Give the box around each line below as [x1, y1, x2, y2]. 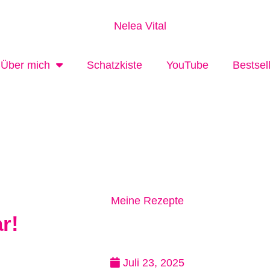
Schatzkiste [86, 59, 142, 72]
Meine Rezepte [110, 195, 184, 207]
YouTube [166, 59, 209, 72]
